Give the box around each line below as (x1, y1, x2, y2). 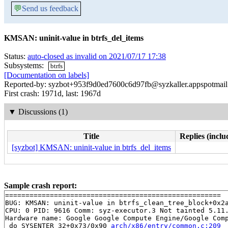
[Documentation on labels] (4, 71, 89, 80)
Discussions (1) (18, 107, 68, 116)
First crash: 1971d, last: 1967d (4, 89, 101, 98)
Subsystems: (4, 61, 46, 70)
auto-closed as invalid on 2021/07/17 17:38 (27, 52, 166, 61)
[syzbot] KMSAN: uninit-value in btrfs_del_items (12, 142, 171, 152)
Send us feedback (22, 4, 78, 13)
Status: (4, 52, 27, 61)
